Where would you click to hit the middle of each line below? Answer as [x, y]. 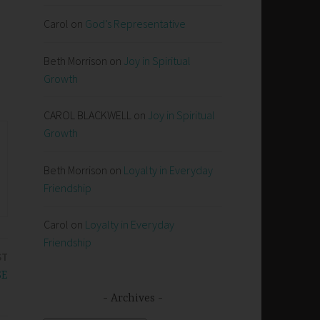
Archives [133, 298]
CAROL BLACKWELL [87, 115]
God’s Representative [135, 24]
